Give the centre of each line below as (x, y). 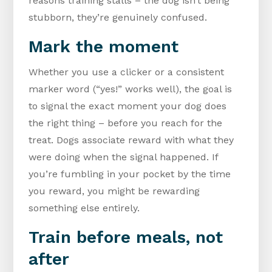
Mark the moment (104, 47)
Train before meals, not (126, 237)
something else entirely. (84, 208)
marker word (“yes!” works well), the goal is (131, 89)
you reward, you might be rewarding (114, 191)
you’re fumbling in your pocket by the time (130, 174)
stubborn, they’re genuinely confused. (118, 18)
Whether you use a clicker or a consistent (127, 72)
